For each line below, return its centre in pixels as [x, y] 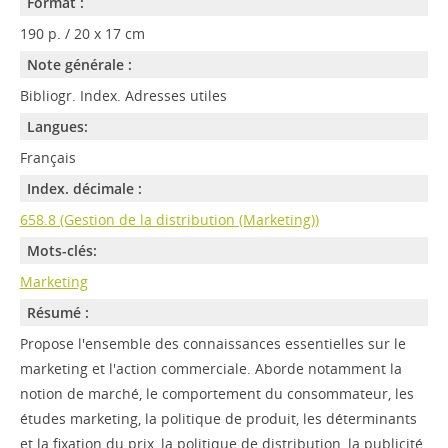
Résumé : [57, 312]
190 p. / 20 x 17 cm [82, 33]
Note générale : [79, 64]
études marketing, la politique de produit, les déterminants [218, 418]
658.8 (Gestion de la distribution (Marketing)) [169, 219]
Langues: [57, 126]
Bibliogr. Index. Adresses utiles [123, 95]
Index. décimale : [84, 188]
